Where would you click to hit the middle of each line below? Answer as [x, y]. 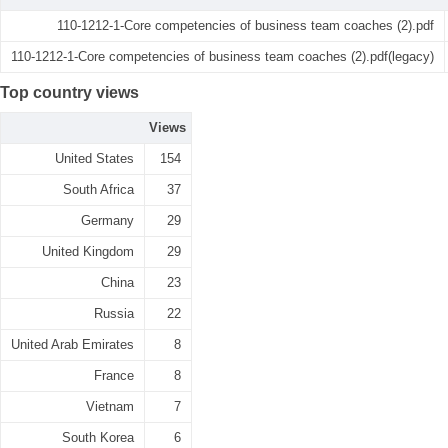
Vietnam [110, 406]
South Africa [98, 189]
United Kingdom [88, 251]
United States [94, 158]
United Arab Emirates [72, 344]
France [114, 375]
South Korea [98, 437]
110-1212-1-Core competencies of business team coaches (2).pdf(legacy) [222, 56]
